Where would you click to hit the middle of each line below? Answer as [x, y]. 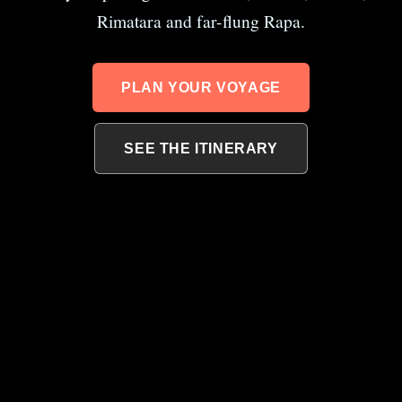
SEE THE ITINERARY [201, 149]
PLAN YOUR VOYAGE [201, 88]
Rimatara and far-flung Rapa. [201, 21]
